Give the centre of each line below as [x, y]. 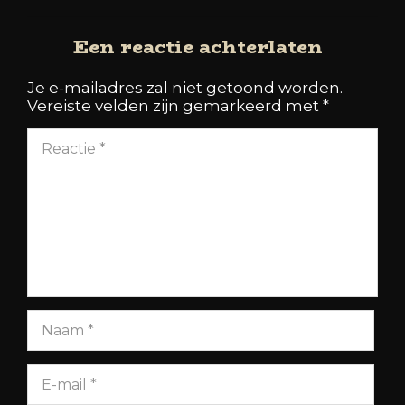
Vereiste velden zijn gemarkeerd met [175, 106]
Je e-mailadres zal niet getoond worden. [185, 88]
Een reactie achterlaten [198, 47]
